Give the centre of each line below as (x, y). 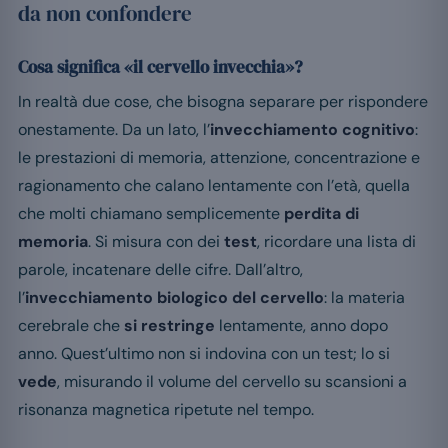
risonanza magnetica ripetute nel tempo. (166, 410)
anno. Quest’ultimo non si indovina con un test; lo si (204, 354)
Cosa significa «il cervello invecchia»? (160, 67)
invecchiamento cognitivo (312, 130)
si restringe (169, 326)
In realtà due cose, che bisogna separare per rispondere (223, 102)
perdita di (321, 214)
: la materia (364, 298)
